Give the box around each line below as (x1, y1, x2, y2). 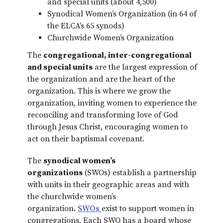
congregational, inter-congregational (43, 50, 192, 61)
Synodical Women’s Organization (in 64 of (47, 8, 197, 19)
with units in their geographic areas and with (27, 180, 189, 190)
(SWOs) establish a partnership (83, 168, 197, 178)
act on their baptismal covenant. (27, 134, 144, 144)
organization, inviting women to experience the (27, 98, 197, 109)
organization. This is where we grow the (27, 86, 171, 97)
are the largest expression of (93, 62, 197, 73)
